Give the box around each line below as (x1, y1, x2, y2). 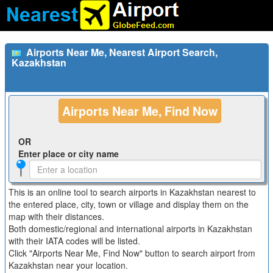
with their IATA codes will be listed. (8, 235, 140, 247)
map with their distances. (8, 210, 104, 222)
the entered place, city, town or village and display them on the (8, 198, 249, 210)
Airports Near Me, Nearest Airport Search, (26, 45, 218, 59)
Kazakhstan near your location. (8, 259, 128, 271)
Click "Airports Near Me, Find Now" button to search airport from (8, 247, 255, 259)
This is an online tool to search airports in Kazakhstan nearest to (8, 186, 256, 198)
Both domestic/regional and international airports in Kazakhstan (8, 222, 252, 235)
